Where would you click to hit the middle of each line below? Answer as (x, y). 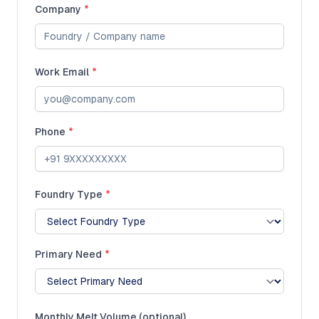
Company (58, 9)
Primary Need (68, 254)
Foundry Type (69, 194)
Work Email (62, 72)
